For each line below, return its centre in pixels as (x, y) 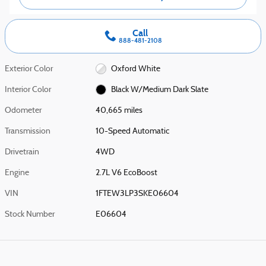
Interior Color (28, 90)
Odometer (23, 110)
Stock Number (30, 214)
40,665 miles (119, 110)
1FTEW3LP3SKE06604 (137, 194)
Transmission (28, 131)
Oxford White (135, 69)
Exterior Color (29, 69)
